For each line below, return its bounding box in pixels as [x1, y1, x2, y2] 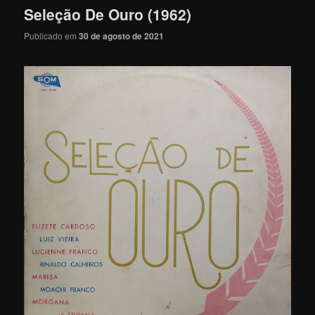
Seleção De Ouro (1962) [24, 3, 192, 25]
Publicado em [24, 30, 79, 42]
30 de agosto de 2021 [79, 30, 165, 43]
